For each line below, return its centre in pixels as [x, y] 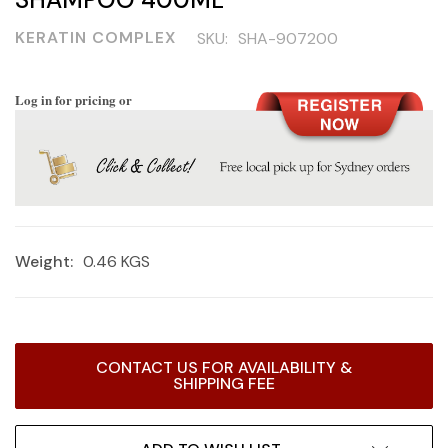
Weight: [44, 262]
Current [40, 356]
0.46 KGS [116, 262]
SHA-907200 [288, 38]
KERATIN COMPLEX [95, 38]
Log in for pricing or [73, 99]
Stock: [36, 377]
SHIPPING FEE [224, 384]
